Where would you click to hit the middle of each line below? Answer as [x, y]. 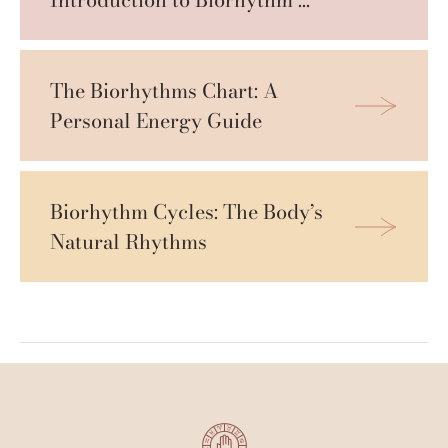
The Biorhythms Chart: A [164, 90]
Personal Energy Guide [156, 120]
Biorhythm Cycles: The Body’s [186, 211]
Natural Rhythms [128, 241]
